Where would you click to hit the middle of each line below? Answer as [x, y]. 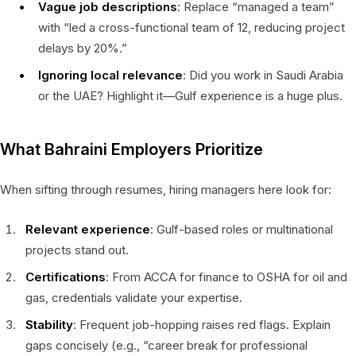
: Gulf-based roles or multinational [242, 229]
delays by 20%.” [83, 48]
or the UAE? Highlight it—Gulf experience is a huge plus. [190, 95]
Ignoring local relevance [110, 75]
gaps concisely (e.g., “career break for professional [166, 345]
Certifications [66, 277]
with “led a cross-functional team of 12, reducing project [192, 27]
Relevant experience [88, 229]
